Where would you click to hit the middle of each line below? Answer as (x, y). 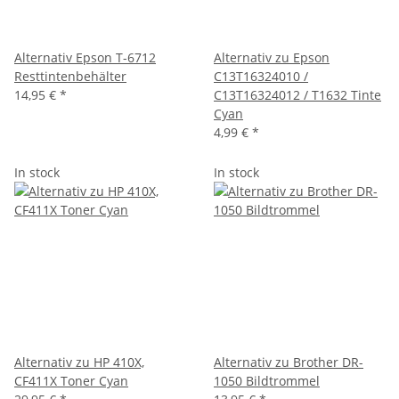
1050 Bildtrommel (267, 380)
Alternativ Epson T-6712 (85, 57)
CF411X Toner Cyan (71, 380)
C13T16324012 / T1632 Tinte (297, 94)
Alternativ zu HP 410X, (79, 362)
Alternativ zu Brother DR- (289, 362)
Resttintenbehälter (70, 76)
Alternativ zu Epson (272, 57)
